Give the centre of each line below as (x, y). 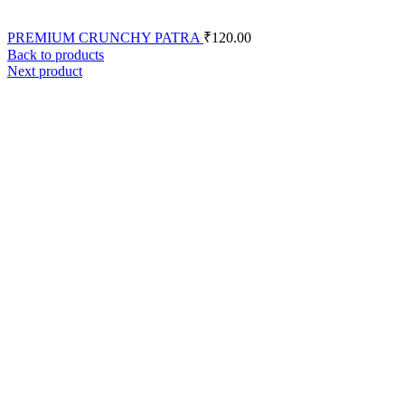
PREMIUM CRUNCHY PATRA (105, 38)
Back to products (56, 55)
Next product (45, 71)
